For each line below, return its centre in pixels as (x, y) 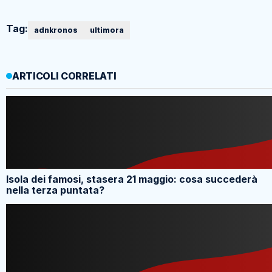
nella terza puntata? (55, 190)
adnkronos (56, 30)
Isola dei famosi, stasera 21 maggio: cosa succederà (132, 179)
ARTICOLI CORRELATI (64, 76)
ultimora (107, 30)
